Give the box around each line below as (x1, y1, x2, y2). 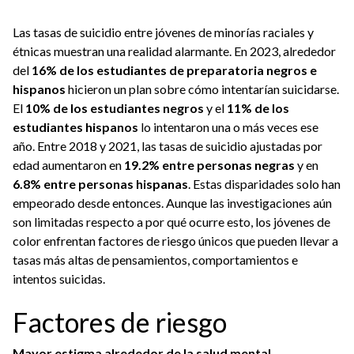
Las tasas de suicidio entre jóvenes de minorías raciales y (13, 24, 314, 40)
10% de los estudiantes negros (25, 100, 204, 115)
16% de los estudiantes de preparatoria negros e (32, 62, 317, 77)
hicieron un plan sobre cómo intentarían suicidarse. (66, 81, 339, 96)
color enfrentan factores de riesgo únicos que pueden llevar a (13, 233, 338, 248)
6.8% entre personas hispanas (13, 176, 188, 191)
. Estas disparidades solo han (188, 176, 341, 191)
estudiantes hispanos (13, 119, 138, 134)
